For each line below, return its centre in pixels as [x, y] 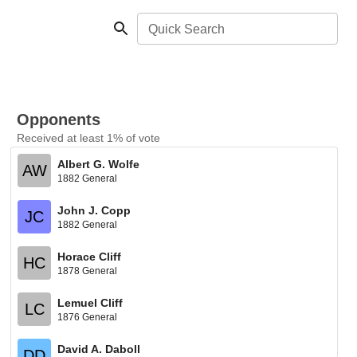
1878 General [88, 271]
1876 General [88, 317]
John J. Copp [94, 210]
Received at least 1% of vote [89, 138]
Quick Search [186, 29]
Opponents [59, 120]
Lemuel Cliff [90, 302]
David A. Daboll [99, 349]
